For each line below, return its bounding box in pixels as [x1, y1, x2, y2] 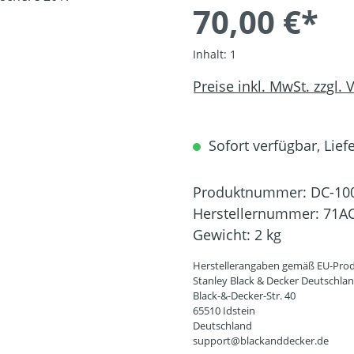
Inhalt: [193, 47, 230, 62]
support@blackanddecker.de [193, 333, 329, 348]
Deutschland [193, 318, 252, 333]
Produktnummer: [193, 183, 311, 201]
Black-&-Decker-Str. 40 [193, 288, 296, 303]
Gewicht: [193, 225, 254, 244]
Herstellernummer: [193, 204, 323, 223]
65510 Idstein [193, 303, 255, 318]
